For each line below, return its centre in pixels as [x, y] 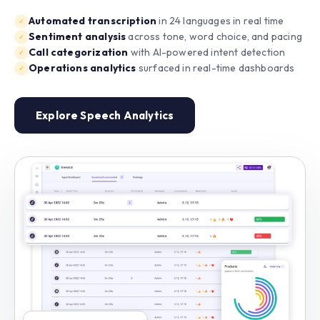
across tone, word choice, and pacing [214, 36]
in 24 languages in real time [220, 20]
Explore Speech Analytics [105, 115]
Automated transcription [93, 20]
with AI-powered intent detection [207, 52]
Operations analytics [82, 67]
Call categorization [79, 52]
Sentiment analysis [77, 36]
